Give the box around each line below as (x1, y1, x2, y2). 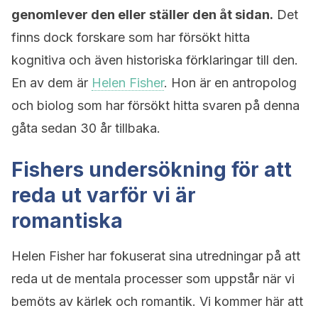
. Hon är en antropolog (164, 75, 297, 90)
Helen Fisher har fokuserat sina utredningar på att (11, 248, 300, 263)
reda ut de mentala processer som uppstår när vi (11, 271, 295, 286)
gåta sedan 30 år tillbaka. (11, 121, 160, 136)
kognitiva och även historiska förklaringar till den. (11, 53, 298, 67)
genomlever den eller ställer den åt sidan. (11, 7, 273, 22)
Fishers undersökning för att (11, 158, 292, 182)
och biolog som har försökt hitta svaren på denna (11, 98, 300, 113)
